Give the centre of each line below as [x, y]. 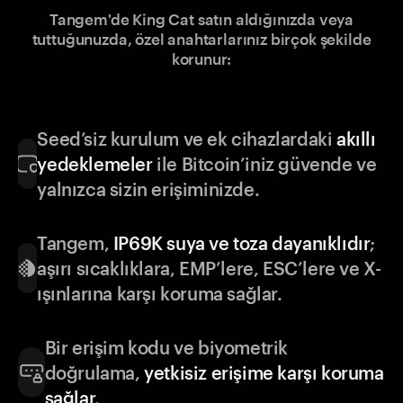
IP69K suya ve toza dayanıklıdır [242, 243]
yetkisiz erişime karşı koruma [264, 373]
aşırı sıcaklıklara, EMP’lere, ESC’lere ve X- [209, 269]
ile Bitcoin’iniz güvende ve [264, 164]
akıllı [356, 139]
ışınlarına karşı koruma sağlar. [159, 294]
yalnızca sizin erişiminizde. [148, 189]
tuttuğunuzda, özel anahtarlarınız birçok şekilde [201, 39]
